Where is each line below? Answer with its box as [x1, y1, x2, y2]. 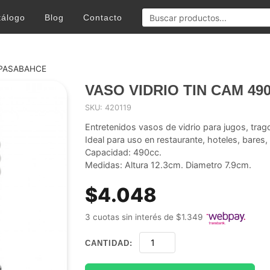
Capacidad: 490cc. [85, 147, 162, 158]
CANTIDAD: [85, 238, 133, 248]
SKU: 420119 [85, 103, 132, 113]
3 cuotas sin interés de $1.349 [85, 212, 203, 222]
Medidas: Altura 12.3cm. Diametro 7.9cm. [85, 160, 252, 171]
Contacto [83, 13, 122, 22]
